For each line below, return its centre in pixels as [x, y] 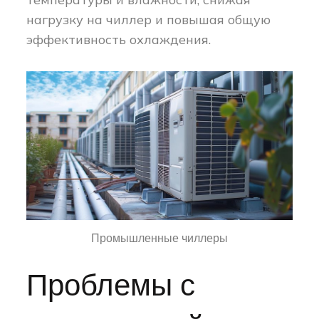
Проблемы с [111, 287]
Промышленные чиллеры [159, 239]
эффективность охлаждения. [119, 40]
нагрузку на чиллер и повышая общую [149, 20]
